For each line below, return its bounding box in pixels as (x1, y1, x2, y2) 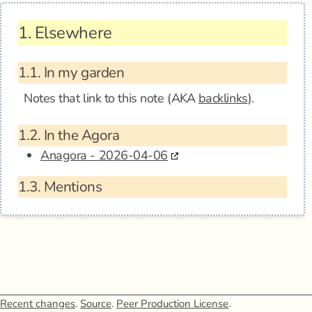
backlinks (198, 90, 248, 107)
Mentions (40, 177, 102, 196)
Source (80, 297, 111, 311)
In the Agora (40, 125, 120, 145)
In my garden (40, 63, 125, 82)
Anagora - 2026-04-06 (40, 147, 168, 164)
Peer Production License (116, 297, 228, 311)
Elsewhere (31, 22, 112, 44)
